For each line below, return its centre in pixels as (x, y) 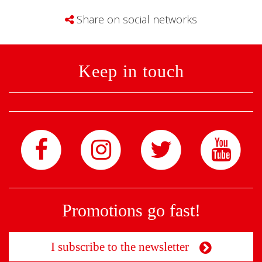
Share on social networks (135, 19)
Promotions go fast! (131, 210)
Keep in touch (131, 71)
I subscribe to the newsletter (120, 247)
